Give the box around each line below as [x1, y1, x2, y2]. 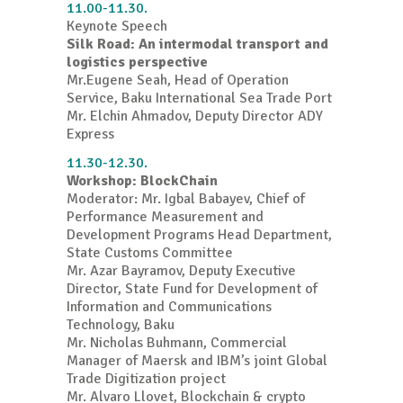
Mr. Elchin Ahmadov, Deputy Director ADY [67, 107, 323, 126]
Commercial [210, 334, 287, 353]
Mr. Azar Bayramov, [67, 262, 189, 281]
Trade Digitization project [67, 370, 226, 389]
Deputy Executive [189, 262, 296, 281]
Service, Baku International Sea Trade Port [67, 89, 332, 108]
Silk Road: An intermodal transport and [67, 35, 328, 54]
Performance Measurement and [67, 208, 264, 227]
